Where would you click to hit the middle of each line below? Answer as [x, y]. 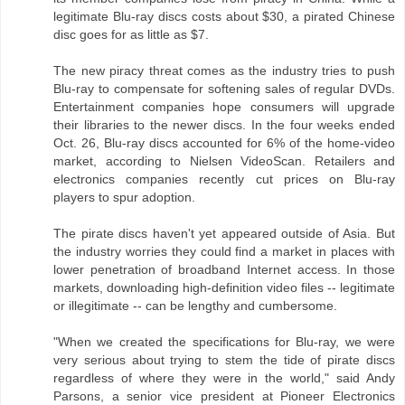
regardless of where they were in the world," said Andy [224, 378]
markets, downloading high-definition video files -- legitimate [224, 288]
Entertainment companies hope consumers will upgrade [224, 107]
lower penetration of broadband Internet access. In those [224, 270]
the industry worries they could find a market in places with [224, 252]
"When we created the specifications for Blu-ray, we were [224, 342]
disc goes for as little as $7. [131, 35]
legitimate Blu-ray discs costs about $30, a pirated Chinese [224, 17]
